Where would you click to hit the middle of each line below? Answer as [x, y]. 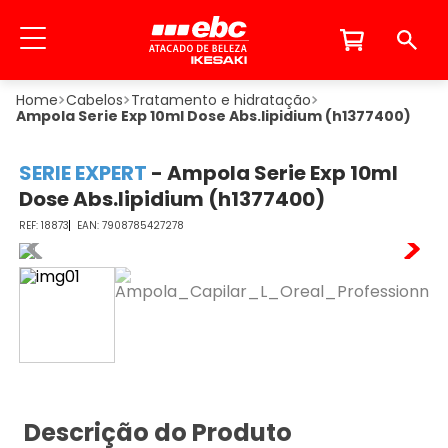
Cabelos [94, 100]
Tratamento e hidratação [221, 100]
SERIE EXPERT [82, 173]
